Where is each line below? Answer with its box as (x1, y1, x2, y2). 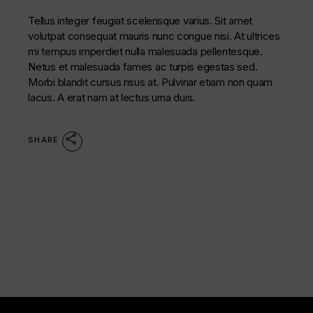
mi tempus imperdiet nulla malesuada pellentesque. (28, 45, 263, 58)
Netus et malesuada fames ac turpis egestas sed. (28, 60, 258, 73)
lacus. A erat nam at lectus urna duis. (28, 91, 195, 104)
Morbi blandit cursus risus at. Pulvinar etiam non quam (28, 75, 273, 89)
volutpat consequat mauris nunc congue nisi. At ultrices (28, 29, 280, 43)
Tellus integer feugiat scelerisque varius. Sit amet (28, 14, 253, 27)
